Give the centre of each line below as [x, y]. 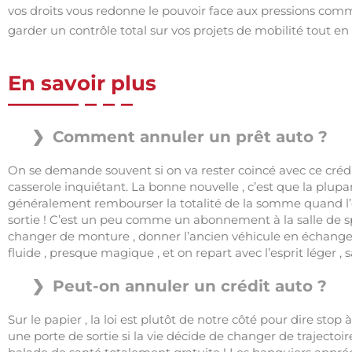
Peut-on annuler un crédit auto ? [190, 286]
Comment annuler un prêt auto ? [190, 137]
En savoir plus [82, 83]
